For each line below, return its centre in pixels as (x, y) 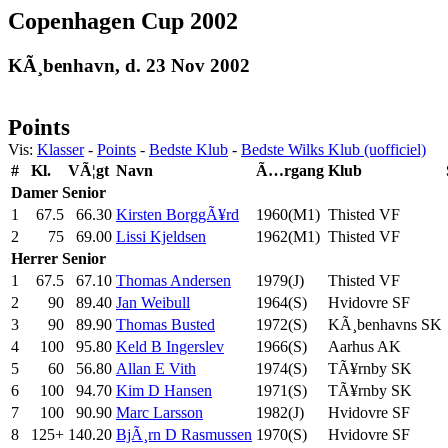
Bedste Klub (188, 149)
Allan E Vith (156, 368)
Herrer (34, 258)
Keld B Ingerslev (170, 346)
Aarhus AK (364, 346)
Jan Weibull (153, 302)
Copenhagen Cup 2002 (123, 21)
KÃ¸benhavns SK (385, 324)
